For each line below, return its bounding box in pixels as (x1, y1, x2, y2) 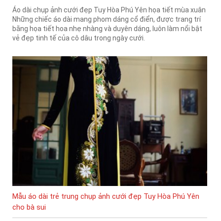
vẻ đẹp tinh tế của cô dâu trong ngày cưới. (12, 34, 145, 42)
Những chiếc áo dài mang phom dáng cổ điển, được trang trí (12, 15, 201, 23)
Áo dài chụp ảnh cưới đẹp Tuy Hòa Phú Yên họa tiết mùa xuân (12, 5, 206, 14)
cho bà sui (12, 203, 46, 212)
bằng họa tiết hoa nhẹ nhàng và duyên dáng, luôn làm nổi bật (12, 24, 202, 33)
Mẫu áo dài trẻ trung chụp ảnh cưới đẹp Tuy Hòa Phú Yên (12, 192, 199, 201)
